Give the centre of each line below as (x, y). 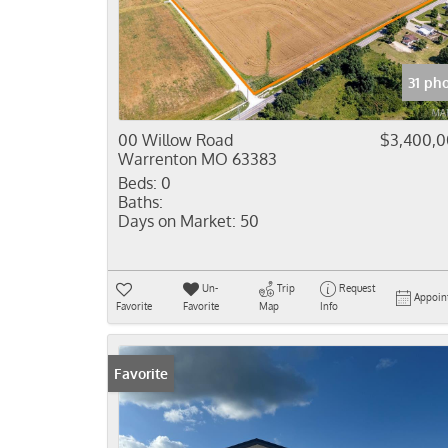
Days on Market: (177, 221)
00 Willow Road (175, 140)
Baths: (140, 202)
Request (356, 288)
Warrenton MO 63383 (197, 159)
